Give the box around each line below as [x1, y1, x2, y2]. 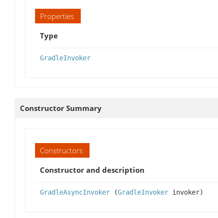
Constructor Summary [20, 103, 102, 113]
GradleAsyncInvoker [40, 188, 110, 196]
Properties [40, 11, 74, 21]
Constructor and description [40, 164, 145, 175]
